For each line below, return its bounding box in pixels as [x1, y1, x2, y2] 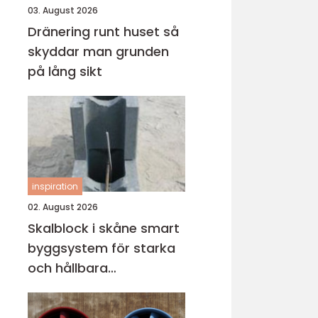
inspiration [32, 180, 78, 192]
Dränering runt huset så [28, 23, 163, 40]
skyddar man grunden [28, 43, 169, 60]
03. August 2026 [28, 4, 98, 16]
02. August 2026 [28, 201, 98, 213]
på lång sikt [28, 62, 102, 80]
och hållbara [28, 259, 108, 277]
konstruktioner [28, 279, 121, 297]
